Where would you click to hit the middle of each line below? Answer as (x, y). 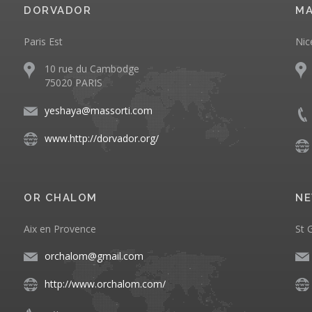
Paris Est (43, 42)
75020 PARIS (73, 83)
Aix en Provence (60, 229)
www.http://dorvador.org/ (102, 139)
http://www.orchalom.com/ (105, 284)
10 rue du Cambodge (92, 69)
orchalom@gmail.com (94, 256)
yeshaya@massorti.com (99, 111)
